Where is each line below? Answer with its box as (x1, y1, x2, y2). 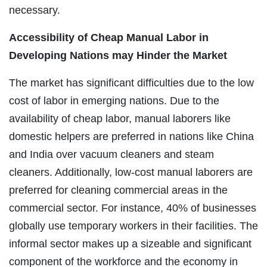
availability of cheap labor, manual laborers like (9, 112, 231, 125)
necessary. (9, 4, 60, 16)
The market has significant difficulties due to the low (9, 76, 254, 89)
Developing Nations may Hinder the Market (9, 49, 227, 61)
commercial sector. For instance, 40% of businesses (9, 201, 256, 214)
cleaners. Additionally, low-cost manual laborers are (9, 166, 253, 178)
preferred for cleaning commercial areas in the (9, 184, 228, 196)
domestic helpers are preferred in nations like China (9, 130, 254, 142)
